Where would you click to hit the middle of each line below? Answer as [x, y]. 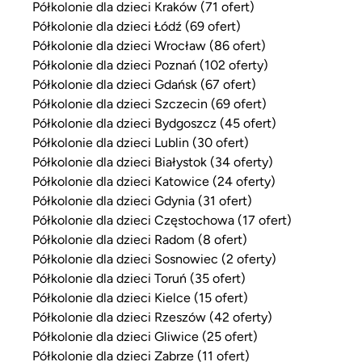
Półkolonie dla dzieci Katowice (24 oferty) [154, 181]
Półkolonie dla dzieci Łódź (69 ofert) [137, 25]
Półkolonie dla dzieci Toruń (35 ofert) [139, 278]
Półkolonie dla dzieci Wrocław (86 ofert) [149, 45]
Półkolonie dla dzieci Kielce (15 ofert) [140, 297]
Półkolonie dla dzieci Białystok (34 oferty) [153, 161]
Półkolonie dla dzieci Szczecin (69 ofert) [149, 103]
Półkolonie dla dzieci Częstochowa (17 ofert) [162, 219]
